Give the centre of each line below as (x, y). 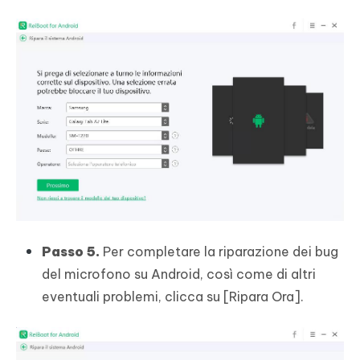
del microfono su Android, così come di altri (179, 274)
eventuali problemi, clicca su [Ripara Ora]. (173, 296)
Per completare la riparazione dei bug (219, 251)
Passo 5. (71, 251)
